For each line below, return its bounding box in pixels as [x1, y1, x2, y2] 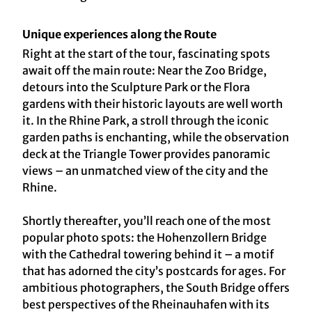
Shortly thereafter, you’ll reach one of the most [22, 214, 271, 228]
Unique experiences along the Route [22, 27, 221, 42]
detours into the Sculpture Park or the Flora [22, 80, 250, 95]
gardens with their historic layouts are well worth [22, 97, 283, 111]
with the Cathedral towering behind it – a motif [22, 247, 274, 262]
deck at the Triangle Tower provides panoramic [22, 147, 270, 162]
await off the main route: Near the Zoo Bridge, [22, 63, 267, 78]
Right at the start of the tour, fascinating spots [22, 47, 270, 61]
